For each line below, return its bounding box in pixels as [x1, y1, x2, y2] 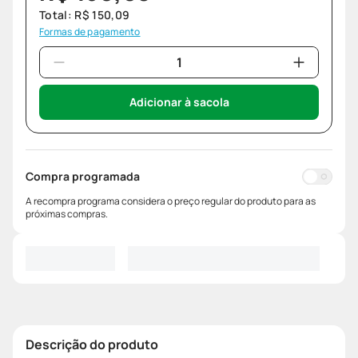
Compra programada [26, 169, 140, 185]
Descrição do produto [26, 335, 158, 353]
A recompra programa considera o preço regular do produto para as [26, 194, 316, 209]
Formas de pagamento [39, 25, 141, 39]
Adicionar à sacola [129, 94, 229, 110]
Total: [39, 7, 75, 23]
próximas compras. [26, 207, 108, 221]
